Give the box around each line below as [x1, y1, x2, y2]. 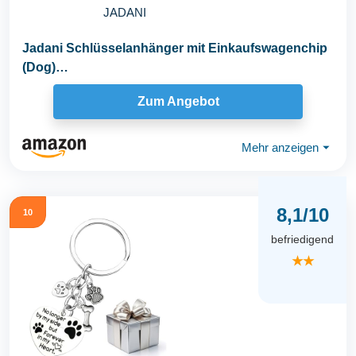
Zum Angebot [137, 95, 219, 109]
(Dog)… [22, 60, 68, 74]
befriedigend [271, 233, 334, 246]
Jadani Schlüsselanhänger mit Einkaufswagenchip [22, 41, 327, 55]
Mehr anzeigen [242, 141, 319, 155]
